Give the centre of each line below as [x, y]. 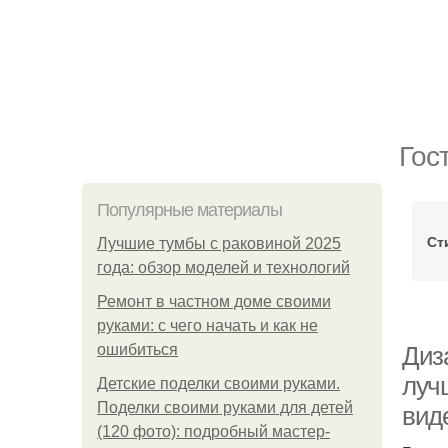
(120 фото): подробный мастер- [213, 431]
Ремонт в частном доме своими [214, 301]
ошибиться [137, 349]
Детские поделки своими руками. [218, 383]
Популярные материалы [189, 210]
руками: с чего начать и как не [207, 325]
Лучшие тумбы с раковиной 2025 [219, 243]
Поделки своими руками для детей [225, 407]
